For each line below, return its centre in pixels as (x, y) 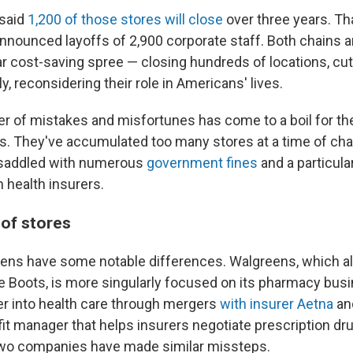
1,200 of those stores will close (125, 19)
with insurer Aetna (277, 304)
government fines (202, 163)
